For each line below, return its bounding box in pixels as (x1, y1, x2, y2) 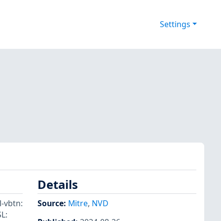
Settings (159, 19, 190, 30)
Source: (37, 197, 68, 209)
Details (37, 177, 78, 193)
